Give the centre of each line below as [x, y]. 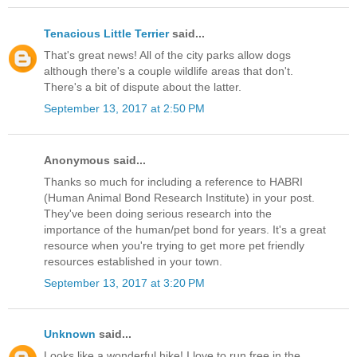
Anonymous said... [95, 160]
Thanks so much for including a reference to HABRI [173, 181]
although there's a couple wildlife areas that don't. [169, 71]
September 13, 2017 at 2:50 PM [124, 109]
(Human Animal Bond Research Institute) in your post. [179, 197]
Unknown [70, 334]
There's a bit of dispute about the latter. [143, 87]
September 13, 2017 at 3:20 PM [124, 282]
